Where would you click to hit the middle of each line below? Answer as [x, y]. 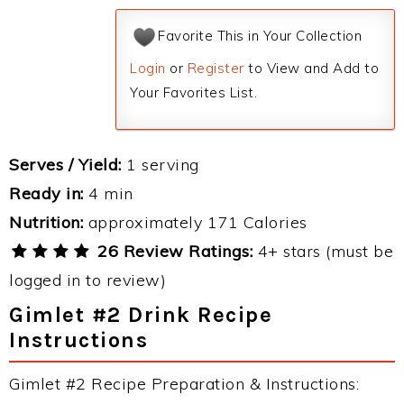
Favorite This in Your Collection [260, 36]
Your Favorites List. [193, 92]
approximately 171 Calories [195, 222]
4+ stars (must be [323, 251]
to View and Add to [311, 68]
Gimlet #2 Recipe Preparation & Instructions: [184, 384]
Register [216, 68]
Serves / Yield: [65, 165]
